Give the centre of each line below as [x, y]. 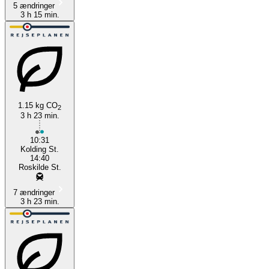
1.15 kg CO [38, 105]
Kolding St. [40, 149]
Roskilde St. [40, 167]
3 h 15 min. [40, 14]
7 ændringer [34, 192]
